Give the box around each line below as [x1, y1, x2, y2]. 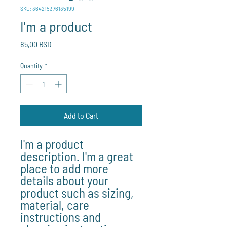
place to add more [20, 161, 108, 176]
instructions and [20, 209, 101, 224]
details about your [20, 173, 108, 188]
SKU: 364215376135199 [20, 5, 74, 12]
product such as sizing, [20, 185, 134, 200]
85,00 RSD [20, 39, 52, 49]
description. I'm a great [20, 148, 133, 164]
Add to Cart [64, 110, 98, 120]
